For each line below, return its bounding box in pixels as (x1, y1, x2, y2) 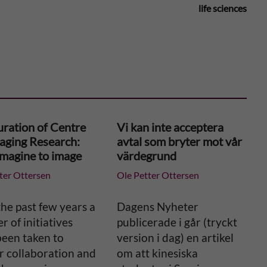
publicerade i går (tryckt (116, 215, 237, 229)
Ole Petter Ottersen (116, 169, 199, 181)
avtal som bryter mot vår (116, 134, 242, 148)
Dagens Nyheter (116, 200, 198, 213)
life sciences (198, 2, 247, 14)
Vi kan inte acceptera (116, 120, 223, 134)
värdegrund (116, 148, 176, 163)
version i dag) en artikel (116, 231, 234, 244)
